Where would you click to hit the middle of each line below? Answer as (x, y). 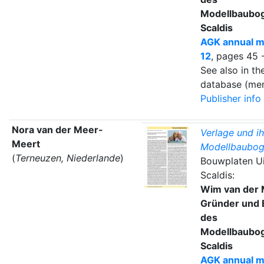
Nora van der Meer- (57, 129)
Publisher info (230, 98)
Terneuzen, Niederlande (67, 158)
